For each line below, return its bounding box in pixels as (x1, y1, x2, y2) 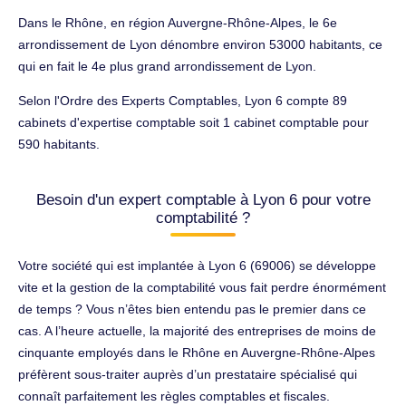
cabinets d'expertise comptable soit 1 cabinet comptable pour (18, 114, 369, 130)
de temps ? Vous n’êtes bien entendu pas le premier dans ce (18, 301, 366, 316)
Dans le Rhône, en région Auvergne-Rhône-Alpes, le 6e (18, 14, 337, 30)
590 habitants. (18, 136, 100, 151)
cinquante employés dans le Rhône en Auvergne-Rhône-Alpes (18, 344, 375, 360)
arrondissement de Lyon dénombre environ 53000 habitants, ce (18, 36, 382, 52)
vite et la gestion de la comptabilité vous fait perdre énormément (18, 279, 386, 295)
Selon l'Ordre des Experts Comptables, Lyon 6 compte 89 (18, 92, 347, 108)
